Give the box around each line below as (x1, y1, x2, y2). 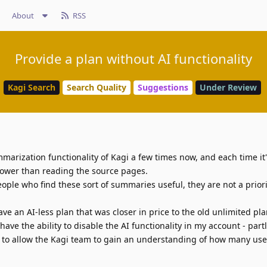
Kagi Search (7, 82, 55, 94)
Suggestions (137, 82, 188, 94)
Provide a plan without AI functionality (15, 49, 252, 67)
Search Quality (66, 82, 126, 94)
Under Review (199, 82, 257, 94)
